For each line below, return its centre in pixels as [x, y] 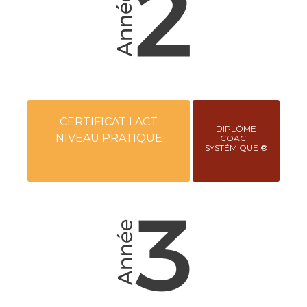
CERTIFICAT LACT [109, 121]
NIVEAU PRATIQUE [109, 138]
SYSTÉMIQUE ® [236, 147]
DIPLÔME [236, 128]
